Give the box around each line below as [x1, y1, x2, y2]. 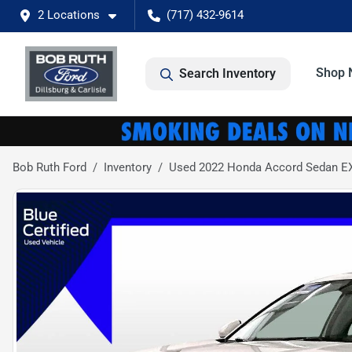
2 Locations [38, 8, 100, 22]
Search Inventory [179, 66, 276, 81]
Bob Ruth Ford [13, 159, 86, 174]
